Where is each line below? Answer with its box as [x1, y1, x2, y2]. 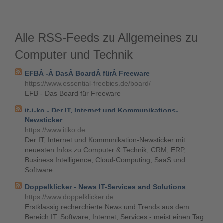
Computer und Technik [15, 48, 133, 61]
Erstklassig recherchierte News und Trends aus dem [25, 203, 189, 211]
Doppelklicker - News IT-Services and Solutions [25, 183, 186, 191]
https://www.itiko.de [25, 126, 85, 134]
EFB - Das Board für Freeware [25, 89, 121, 97]
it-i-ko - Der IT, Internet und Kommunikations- [25, 106, 178, 114]
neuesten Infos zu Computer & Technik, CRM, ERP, [25, 146, 186, 154]
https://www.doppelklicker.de [25, 193, 113, 201]
